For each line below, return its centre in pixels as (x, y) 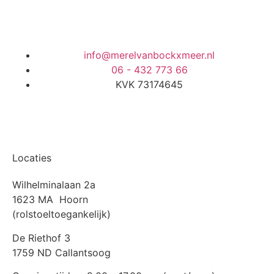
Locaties (32, 158)
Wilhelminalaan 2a (54, 185)
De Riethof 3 (41, 238)
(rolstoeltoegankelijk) (61, 214)
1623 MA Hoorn (50, 200)
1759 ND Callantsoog (61, 252)
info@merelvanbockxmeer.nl (149, 55)
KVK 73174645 (149, 85)
